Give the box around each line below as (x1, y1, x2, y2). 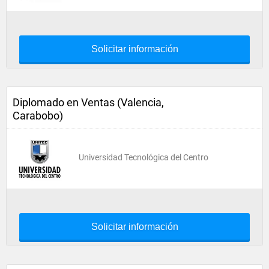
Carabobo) (13, 109, 63, 122)
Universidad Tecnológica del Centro (79, 153, 208, 162)
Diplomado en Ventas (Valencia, (13, 96, 164, 109)
